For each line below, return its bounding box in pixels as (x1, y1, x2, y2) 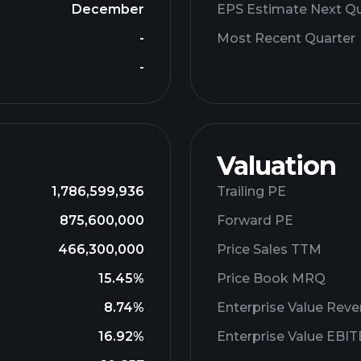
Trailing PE (217, 184, 286, 199)
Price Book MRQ (217, 271, 326, 286)
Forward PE (217, 213, 293, 228)
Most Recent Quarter (217, 31, 355, 46)
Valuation (217, 150, 336, 181)
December (72, 2, 144, 17)
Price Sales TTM (217, 242, 322, 257)
